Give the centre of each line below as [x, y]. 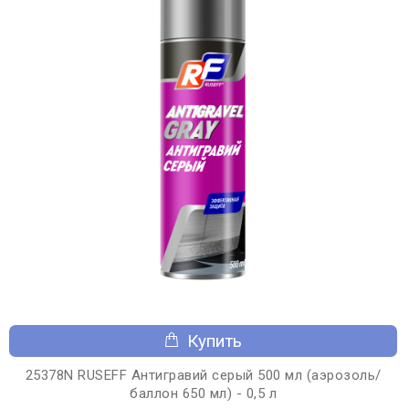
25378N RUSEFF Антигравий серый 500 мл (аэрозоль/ [203, 375]
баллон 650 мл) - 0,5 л [203, 393]
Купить [215, 341]
